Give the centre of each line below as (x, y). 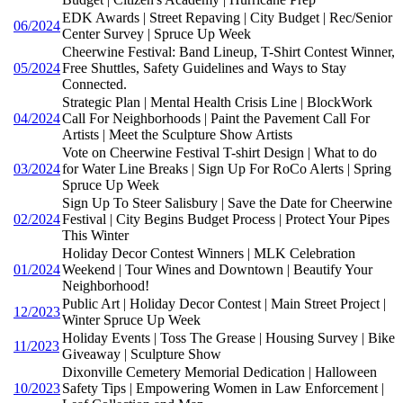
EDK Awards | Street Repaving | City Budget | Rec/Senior (227, 17)
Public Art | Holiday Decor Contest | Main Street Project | (224, 303)
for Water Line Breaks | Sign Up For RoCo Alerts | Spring (227, 168)
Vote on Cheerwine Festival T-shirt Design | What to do (219, 152)
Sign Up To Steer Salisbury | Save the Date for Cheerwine (227, 202)
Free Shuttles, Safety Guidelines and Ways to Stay (204, 67)
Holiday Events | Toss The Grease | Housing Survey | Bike (228, 337)
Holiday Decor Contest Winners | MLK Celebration (209, 253)
